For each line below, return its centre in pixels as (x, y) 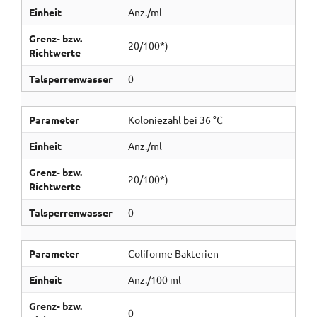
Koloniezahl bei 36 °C (175, 120)
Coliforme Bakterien (173, 253)
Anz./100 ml (154, 279)
